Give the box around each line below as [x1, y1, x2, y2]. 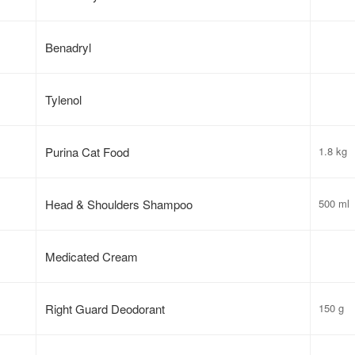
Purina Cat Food [45, 143, 130, 160]
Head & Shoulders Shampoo [45, 195, 193, 212]
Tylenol [45, 90, 82, 108]
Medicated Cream [45, 247, 139, 265]
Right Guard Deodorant [45, 300, 166, 317]
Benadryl [45, 38, 92, 55]
